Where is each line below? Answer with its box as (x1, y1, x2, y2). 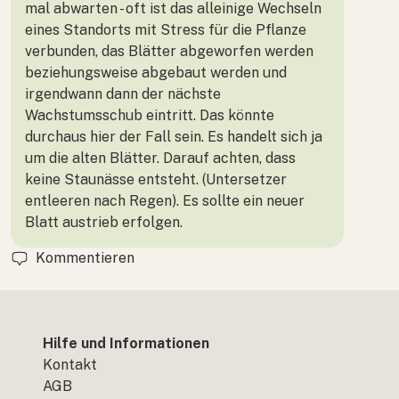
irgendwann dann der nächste (25, 85, 221, 102)
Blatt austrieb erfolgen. (25, 213, 183, 231)
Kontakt (43, 356, 97, 373)
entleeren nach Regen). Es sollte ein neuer (25, 191, 305, 209)
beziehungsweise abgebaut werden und (25, 63, 287, 81)
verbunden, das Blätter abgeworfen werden (25, 42, 313, 60)
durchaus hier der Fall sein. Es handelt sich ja (25, 127, 322, 145)
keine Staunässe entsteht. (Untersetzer (25, 170, 287, 188)
